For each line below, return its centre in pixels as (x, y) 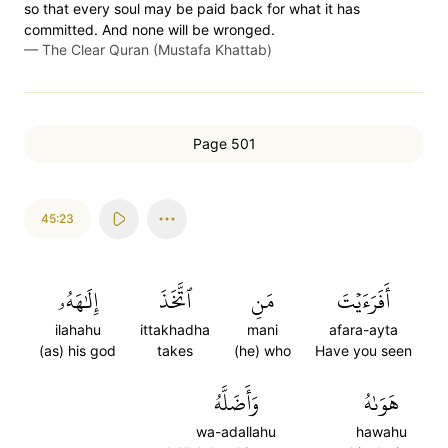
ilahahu (77, 329)
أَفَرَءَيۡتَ (363, 301)
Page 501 (224, 143)
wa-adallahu (236, 431)
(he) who (262, 350)
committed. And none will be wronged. (149, 29)
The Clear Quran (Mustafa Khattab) (157, 49)
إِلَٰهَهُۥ (77, 301)
